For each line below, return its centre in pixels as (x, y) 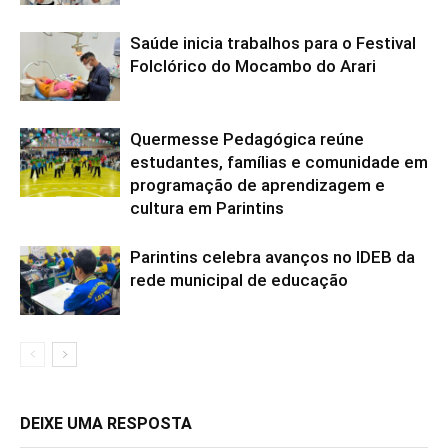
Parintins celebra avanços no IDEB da (272, 257)
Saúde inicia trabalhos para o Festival (273, 43)
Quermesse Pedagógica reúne (247, 139)
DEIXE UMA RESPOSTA (106, 423)
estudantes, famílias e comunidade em (279, 162)
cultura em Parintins (207, 208)
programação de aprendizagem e (257, 185)
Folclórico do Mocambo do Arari (253, 66)
